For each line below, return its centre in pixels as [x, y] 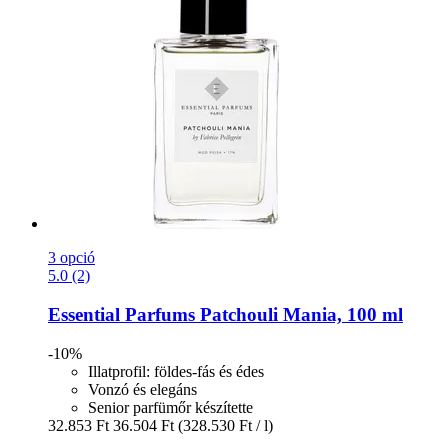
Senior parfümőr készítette [170, 407]
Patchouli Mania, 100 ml [299, 314]
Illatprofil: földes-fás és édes [176, 371]
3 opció [71, 258]
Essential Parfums [121, 314]
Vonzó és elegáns [142, 389]
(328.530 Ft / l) [225, 425]
